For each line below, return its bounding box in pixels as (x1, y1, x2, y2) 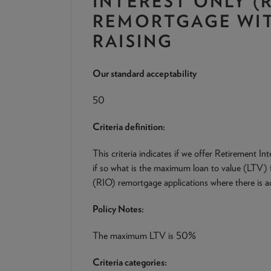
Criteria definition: (93, 121, 165, 132)
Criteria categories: (93, 256, 167, 268)
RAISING (93, 31, 174, 51)
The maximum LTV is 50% (93, 230, 196, 241)
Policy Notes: (93, 203, 144, 215)
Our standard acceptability (93, 68, 197, 79)
